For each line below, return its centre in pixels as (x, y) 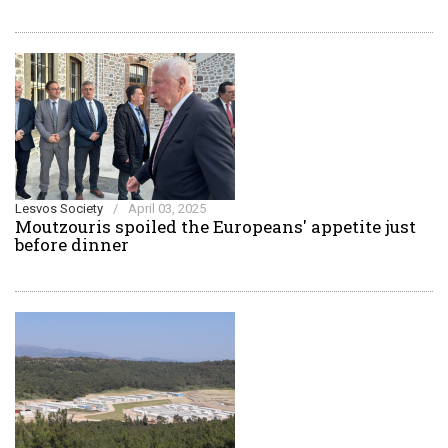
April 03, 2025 (167, 208)
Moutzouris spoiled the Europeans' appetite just (215, 226)
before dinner (72, 244)
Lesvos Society (59, 208)
